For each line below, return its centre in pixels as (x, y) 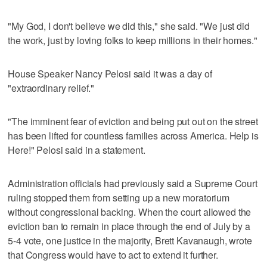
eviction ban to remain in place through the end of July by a (129, 226)
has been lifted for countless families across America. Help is (133, 135)
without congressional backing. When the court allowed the (130, 212)
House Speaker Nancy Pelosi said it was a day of (110, 73)
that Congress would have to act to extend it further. (113, 254)
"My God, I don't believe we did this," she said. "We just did (129, 26)
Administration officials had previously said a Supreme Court (133, 183)
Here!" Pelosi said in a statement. (77, 150)
